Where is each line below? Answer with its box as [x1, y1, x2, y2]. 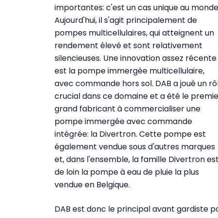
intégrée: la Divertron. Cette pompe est [54, 128, 206, 140]
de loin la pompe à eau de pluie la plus [54, 166, 199, 178]
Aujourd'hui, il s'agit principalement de [54, 14, 197, 26]
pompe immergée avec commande [54, 115, 192, 127]
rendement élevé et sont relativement [54, 39, 202, 51]
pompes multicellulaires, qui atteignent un [54, 27, 214, 38]
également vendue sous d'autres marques [54, 141, 215, 152]
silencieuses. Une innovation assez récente [54, 52, 217, 64]
